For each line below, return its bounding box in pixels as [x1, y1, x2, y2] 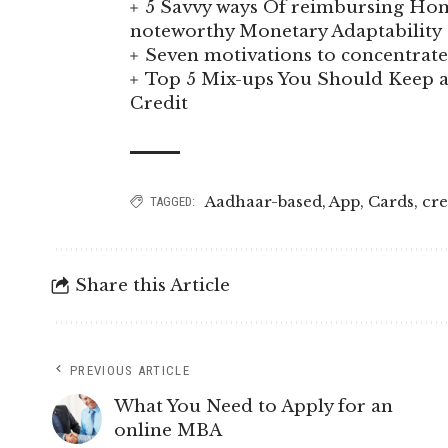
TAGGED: [150, 193, 195, 209]
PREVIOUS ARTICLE [70, 362, 190, 378]
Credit [130, 92, 188, 114]
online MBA [114, 419, 222, 441]
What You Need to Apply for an [114, 395, 393, 417]
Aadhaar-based [205, 191, 322, 211]
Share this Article [74, 274, 230, 296]
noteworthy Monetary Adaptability [130, 20, 442, 42]
